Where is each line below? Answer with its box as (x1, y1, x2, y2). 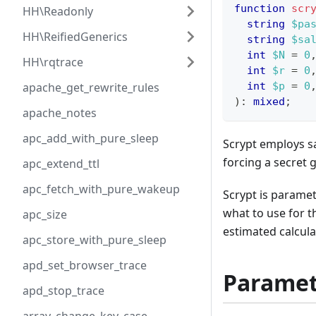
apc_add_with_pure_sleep (23, 130, 159, 146)
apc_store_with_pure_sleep (23, 232, 166, 248)
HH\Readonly (23, 4, 93, 19)
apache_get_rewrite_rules (23, 80, 159, 95)
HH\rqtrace (23, 54, 83, 70)
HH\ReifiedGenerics (23, 29, 128, 44)
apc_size (23, 207, 67, 222)
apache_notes (23, 105, 97, 121)
